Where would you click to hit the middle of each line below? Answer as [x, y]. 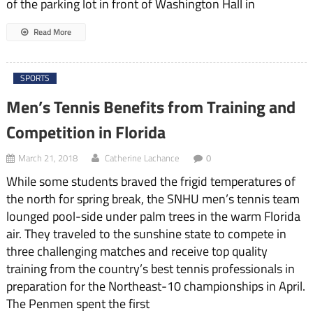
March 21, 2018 [48, 158]
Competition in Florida [86, 132]
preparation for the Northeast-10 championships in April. [155, 286]
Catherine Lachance [142, 158]
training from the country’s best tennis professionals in [150, 268]
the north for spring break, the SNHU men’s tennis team [153, 198]
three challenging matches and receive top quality [137, 251]
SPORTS [35, 78]
